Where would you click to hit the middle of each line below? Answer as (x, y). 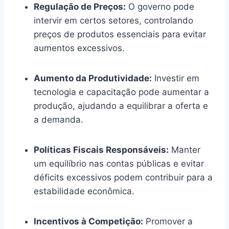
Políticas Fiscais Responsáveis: (101, 150)
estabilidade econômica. (84, 191)
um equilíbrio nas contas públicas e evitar (119, 163)
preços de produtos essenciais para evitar (120, 34)
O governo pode (160, 6)
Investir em (176, 78)
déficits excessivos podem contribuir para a (123, 177)
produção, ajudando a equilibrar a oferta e (121, 106)
